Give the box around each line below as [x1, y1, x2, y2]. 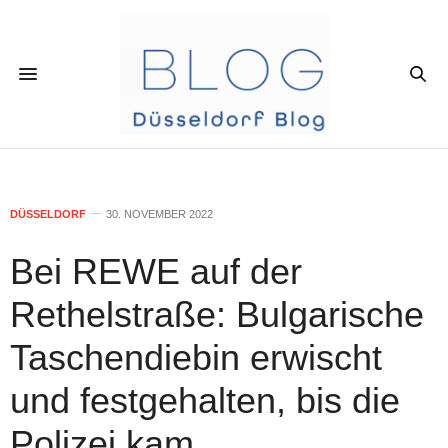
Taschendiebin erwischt [10, 336, 382, 378]
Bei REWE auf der [10, 250, 302, 292]
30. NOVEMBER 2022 [106, 207, 213, 220]
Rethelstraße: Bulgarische [10, 293, 424, 335]
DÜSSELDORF [10, 207, 86, 220]
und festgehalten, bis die [10, 379, 400, 421]
